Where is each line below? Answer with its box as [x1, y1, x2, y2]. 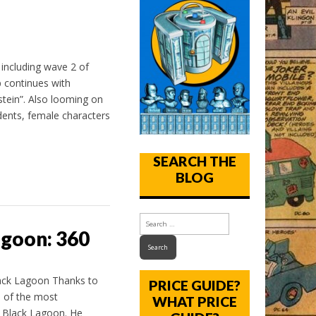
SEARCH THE [153, 153, 237, 170]
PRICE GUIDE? [149, 277, 241, 294]
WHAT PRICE [152, 293, 238, 310]
